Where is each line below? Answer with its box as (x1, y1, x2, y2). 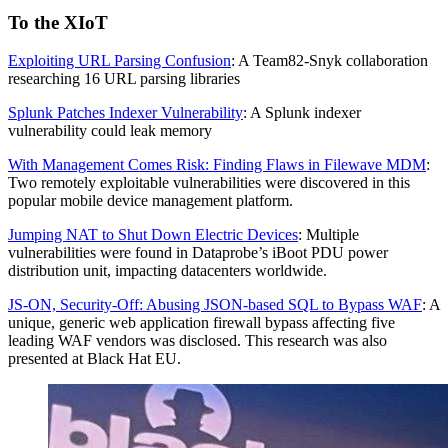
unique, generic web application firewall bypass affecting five (8, 314, 395, 332)
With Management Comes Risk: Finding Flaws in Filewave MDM (8, 156, 426, 174)
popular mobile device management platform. (8, 192, 293, 210)
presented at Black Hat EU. (8, 350, 185, 368)
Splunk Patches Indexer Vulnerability (8, 104, 243, 122)
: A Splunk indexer (243, 104, 361, 122)
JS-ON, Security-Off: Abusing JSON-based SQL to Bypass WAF (8, 296, 422, 314)
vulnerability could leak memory (8, 122, 212, 140)
